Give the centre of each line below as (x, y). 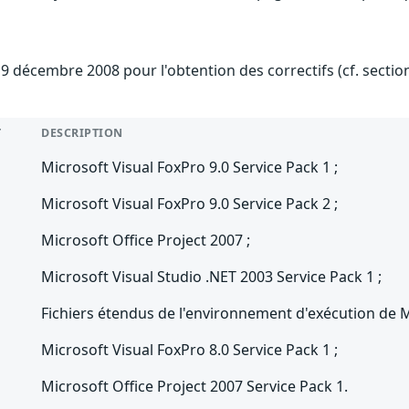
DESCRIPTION (82, 133)
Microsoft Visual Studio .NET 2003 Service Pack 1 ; (212, 277)
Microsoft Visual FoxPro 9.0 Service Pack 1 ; (190, 168)
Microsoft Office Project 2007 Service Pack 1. (195, 387)
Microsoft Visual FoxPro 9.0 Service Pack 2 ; (190, 204)
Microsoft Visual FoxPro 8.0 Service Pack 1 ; (190, 350)
